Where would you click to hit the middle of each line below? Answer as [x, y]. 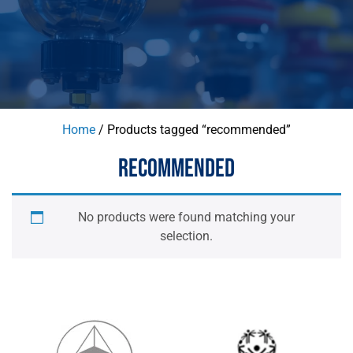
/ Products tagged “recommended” [193, 130]
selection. [186, 236]
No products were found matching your [186, 217]
